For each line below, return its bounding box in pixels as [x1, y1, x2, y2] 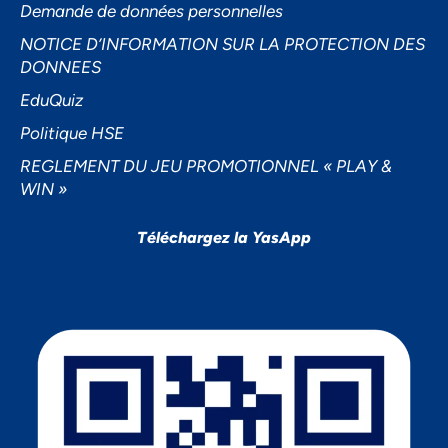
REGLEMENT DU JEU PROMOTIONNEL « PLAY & [20, 156, 392, 177]
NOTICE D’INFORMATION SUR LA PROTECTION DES [20, 34, 425, 55]
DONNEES [20, 57, 101, 78]
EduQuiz [20, 90, 83, 111]
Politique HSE [20, 123, 124, 144]
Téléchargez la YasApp [137, 228, 311, 248]
